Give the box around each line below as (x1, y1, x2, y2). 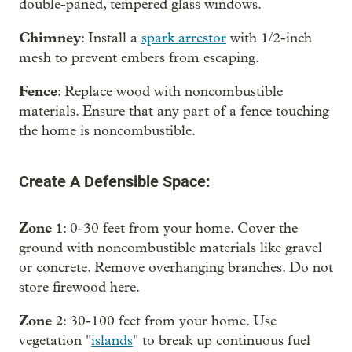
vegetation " (19, 332, 91, 349)
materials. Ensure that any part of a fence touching (19, 102, 329, 119)
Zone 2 (19, 311, 63, 329)
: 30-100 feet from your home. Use (63, 312, 277, 329)
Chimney (19, 28, 81, 46)
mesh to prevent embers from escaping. (19, 49, 259, 66)
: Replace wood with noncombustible (57, 82, 283, 100)
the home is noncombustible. (19, 122, 196, 139)
